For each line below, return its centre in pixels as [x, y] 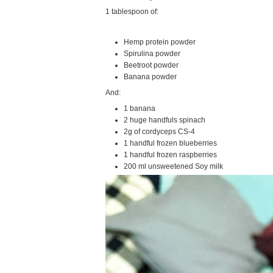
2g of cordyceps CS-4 [160, 132]
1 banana [140, 109]
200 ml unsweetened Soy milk [175, 167]
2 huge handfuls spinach [166, 120]
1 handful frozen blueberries [171, 144]
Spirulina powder [153, 54]
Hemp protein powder [161, 42]
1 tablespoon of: [132, 11]
